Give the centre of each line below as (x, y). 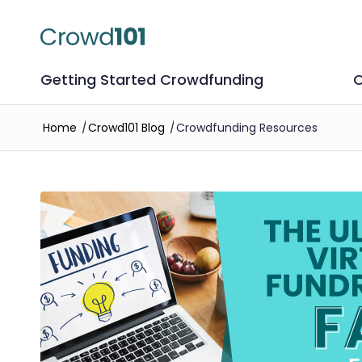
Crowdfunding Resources (247, 128)
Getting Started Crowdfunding (152, 80)
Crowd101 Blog (126, 128)
